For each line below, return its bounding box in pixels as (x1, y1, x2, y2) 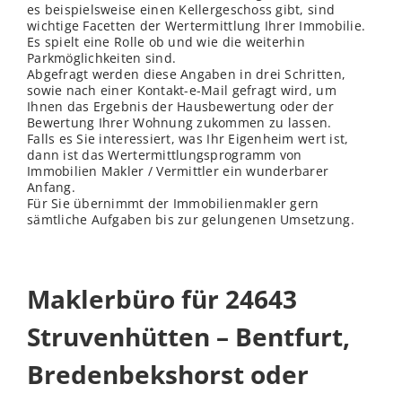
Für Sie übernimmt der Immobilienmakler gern (27, 195, 319, 213)
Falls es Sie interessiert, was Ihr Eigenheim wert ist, (27, 130, 349, 148)
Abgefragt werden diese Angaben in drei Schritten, (27, 66, 346, 83)
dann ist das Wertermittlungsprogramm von (27, 146, 302, 164)
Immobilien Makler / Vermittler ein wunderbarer (27, 162, 329, 180)
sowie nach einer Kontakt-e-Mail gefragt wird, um (27, 82, 336, 100)
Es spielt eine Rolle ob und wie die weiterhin (27, 33, 305, 51)
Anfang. (27, 179, 75, 197)
